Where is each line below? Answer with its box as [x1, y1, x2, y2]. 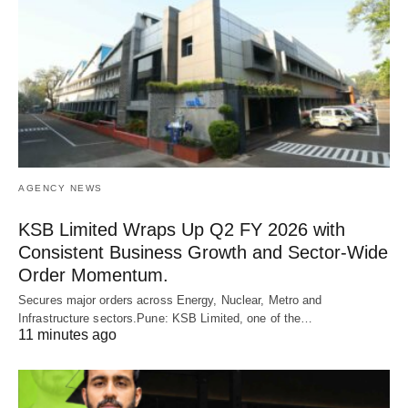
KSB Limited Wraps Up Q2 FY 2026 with [18, 219, 345, 240]
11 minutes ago [18, 326, 117, 342]
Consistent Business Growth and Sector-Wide [18, 241, 388, 262]
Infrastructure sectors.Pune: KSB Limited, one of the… [18, 311, 313, 325]
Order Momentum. [18, 264, 168, 285]
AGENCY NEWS [18, 182, 103, 193]
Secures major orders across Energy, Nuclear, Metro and [18, 292, 322, 307]
